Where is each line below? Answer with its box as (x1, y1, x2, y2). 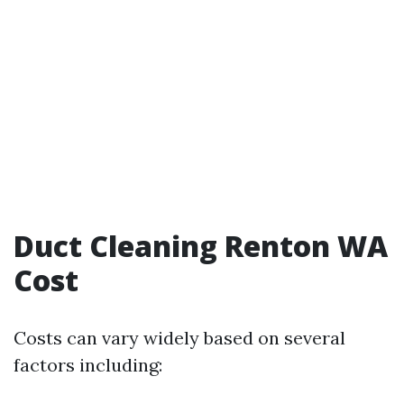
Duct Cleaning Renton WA (14, 225, 388, 265)
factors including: (14, 353, 162, 376)
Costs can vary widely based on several (14, 326, 345, 349)
